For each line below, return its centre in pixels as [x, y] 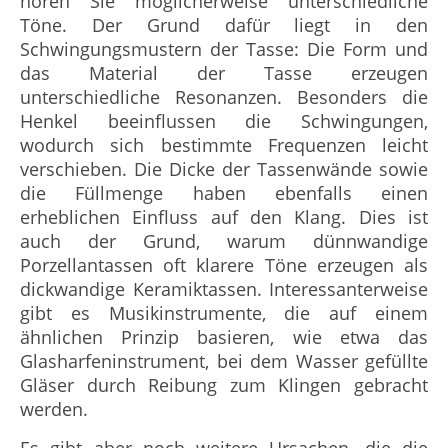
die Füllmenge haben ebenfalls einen [224, 193]
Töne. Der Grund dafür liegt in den [224, 25]
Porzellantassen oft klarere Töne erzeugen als [224, 265]
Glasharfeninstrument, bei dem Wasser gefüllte [224, 361]
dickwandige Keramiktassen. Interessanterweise [224, 289]
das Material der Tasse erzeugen [224, 73]
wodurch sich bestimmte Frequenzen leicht [224, 145]
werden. [54, 409]
